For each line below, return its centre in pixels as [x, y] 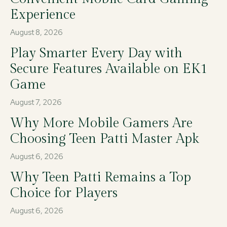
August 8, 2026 [36, 33]
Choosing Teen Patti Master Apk [105, 139]
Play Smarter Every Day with [96, 53]
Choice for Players [64, 193]
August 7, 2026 [36, 103]
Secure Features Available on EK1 [109, 69]
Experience [43, 15]
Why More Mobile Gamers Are [101, 123]
